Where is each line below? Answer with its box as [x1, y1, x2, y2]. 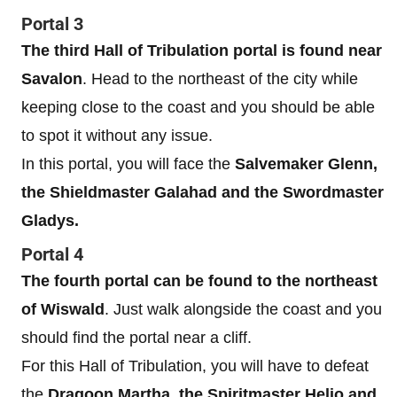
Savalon [21, 70, 82, 88]
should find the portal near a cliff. [21, 329, 252, 346]
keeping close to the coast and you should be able [21, 98, 375, 116]
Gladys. [21, 212, 79, 230]
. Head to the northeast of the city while [82, 70, 358, 88]
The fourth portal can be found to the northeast [21, 272, 378, 290]
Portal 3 [21, 13, 83, 35]
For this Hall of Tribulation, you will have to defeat [21, 357, 369, 375]
